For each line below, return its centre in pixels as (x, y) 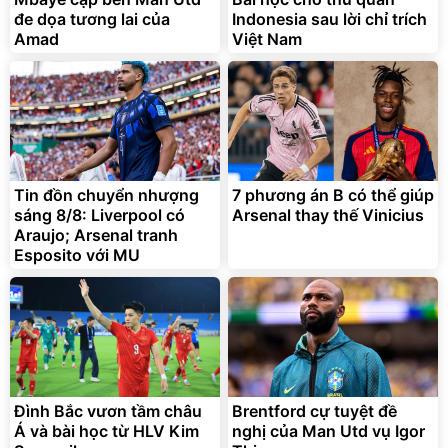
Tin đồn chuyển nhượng (106, 194)
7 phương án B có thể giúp (333, 194)
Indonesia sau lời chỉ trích (329, 18)
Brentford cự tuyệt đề (314, 410)
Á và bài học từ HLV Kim (106, 430)
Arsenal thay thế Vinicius (328, 214)
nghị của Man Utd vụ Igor (328, 430)
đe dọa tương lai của (92, 18)
